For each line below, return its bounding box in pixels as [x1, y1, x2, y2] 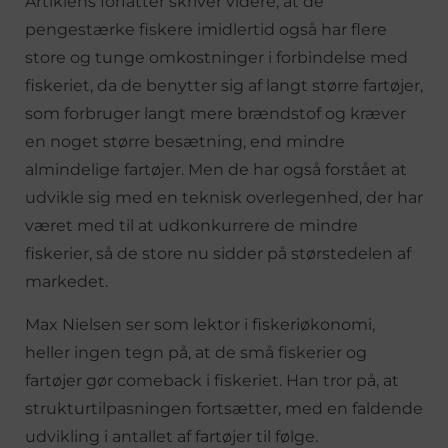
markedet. [25, 271, 108, 291]
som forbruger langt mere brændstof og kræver [25, 103, 406, 123]
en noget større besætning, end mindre [25, 131, 345, 151]
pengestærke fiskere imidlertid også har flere [25, 19, 387, 39]
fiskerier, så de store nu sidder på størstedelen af [25, 243, 411, 263]
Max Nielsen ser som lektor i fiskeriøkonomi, [25, 314, 375, 334]
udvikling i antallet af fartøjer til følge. [25, 426, 318, 446]
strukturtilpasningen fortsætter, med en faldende [25, 398, 423, 418]
